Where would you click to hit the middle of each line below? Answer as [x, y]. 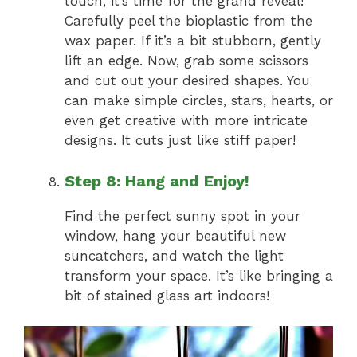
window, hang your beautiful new [175, 235]
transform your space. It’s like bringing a [199, 275]
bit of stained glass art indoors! [167, 295]
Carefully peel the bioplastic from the [188, 21]
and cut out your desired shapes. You [187, 81]
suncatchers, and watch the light [174, 255]
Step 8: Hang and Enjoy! [157, 180]
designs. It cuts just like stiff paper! [180, 141]
